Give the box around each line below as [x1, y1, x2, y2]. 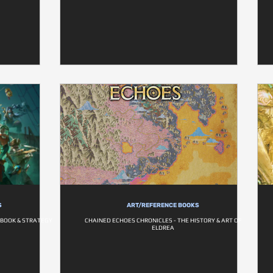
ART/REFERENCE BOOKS [127, 202, 199, 209]
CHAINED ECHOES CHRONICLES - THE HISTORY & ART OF [84, 217, 242, 224]
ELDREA [152, 224, 174, 231]
